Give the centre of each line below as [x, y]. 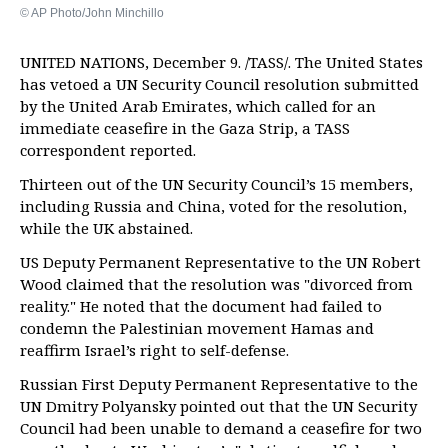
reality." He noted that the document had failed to [201, 306]
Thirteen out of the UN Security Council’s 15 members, [216, 184]
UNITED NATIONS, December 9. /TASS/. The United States [221, 62]
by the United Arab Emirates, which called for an [198, 106]
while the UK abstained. [106, 228]
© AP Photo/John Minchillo [92, 13]
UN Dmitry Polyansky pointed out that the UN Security [218, 406]
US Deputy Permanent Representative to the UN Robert [220, 262]
